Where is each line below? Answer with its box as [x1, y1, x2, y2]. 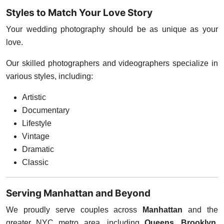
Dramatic [22, 144, 54, 153]
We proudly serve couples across [6, 205, 143, 214]
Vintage [22, 131, 49, 140]
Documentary [22, 105, 69, 114]
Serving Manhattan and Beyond [6, 187, 150, 199]
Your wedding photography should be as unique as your [6, 24, 218, 33]
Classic [22, 157, 48, 166]
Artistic [22, 92, 46, 101]
